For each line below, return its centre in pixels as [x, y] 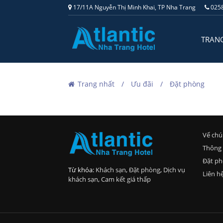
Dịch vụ [174, 170]
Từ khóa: [82, 170]
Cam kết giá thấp [126, 179]
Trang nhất [96, 84]
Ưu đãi [142, 84]
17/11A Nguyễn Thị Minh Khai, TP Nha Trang [134, 7]
